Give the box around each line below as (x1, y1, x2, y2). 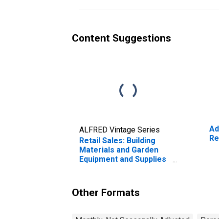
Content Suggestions (72, 32, 171, 44)
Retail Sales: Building (79, 135, 155, 145)
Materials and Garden (79, 145, 158, 154)
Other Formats (72, 186, 140, 198)
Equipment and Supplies (79, 154, 166, 164)
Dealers (79, 163, 109, 173)
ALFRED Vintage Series (79, 125, 160, 134)
